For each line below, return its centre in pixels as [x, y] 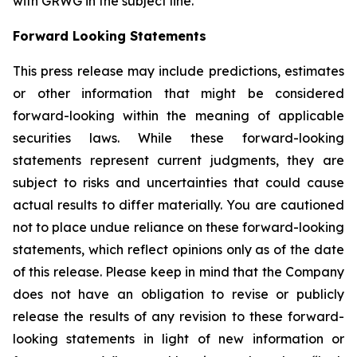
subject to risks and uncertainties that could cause [178, 182]
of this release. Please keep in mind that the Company [178, 272]
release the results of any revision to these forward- [178, 316]
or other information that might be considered [178, 93]
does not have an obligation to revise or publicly [178, 294]
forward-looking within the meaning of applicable [178, 116]
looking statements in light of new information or [178, 339]
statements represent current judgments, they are [178, 160]
